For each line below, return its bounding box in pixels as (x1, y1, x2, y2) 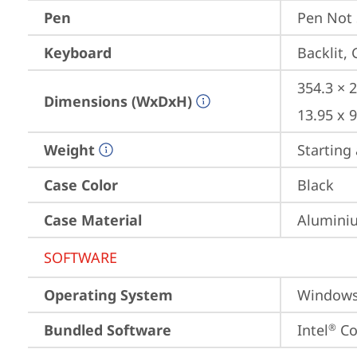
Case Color (44, 175, 118, 194)
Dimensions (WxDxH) (44, 92, 192, 111)
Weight (44, 140, 95, 159)
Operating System (44, 285, 173, 304)
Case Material (44, 210, 142, 229)
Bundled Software (44, 320, 171, 339)
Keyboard (44, 43, 112, 62)
